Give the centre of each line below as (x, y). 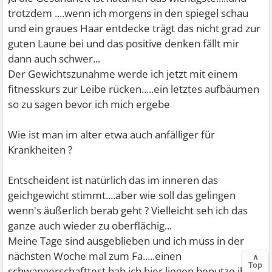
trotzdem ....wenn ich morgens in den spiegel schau (128, 13)
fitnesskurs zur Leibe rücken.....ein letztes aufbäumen (134, 89)
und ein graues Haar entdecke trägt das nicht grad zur (134, 28)
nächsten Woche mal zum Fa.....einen (95, 256)
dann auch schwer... (54, 58)
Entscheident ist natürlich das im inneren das (113, 180)
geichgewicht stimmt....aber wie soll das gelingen (122, 195)
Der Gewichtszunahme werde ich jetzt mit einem (123, 73)
